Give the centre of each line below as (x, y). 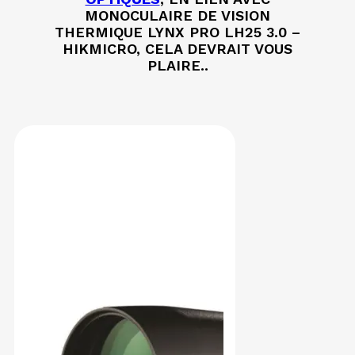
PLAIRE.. (177, 66)
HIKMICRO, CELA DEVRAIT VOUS (177, 49)
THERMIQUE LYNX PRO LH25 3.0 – (177, 32)
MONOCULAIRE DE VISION (177, 16)
